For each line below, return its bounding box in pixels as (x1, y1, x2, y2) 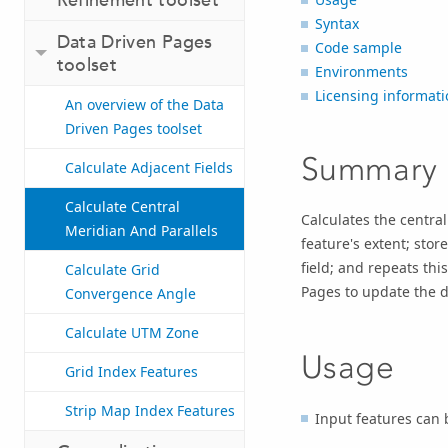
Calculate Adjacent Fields (65, 158, 233, 178)
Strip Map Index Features (65, 401, 235, 421)
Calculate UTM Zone (65, 323, 199, 343)
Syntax (314, 14, 359, 34)
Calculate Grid (65, 260, 160, 280)
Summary (300, 149, 438, 188)
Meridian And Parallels (65, 221, 218, 241)
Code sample (314, 38, 402, 58)
